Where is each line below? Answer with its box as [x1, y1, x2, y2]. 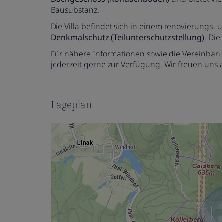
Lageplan [51, 97, 92, 111]
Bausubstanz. [51, 4, 99, 15]
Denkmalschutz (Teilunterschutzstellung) [51, 31, 204, 43]
